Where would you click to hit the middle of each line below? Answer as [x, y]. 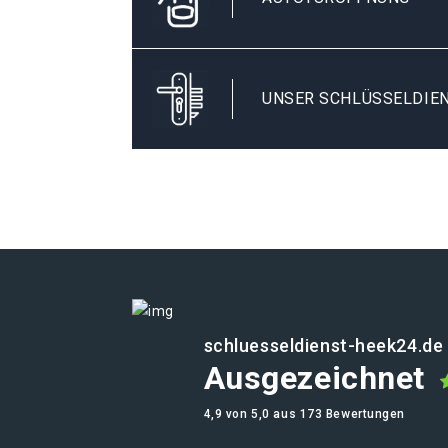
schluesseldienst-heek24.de [323, 345]
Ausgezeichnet [314, 378]
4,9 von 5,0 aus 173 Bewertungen [304, 414]
